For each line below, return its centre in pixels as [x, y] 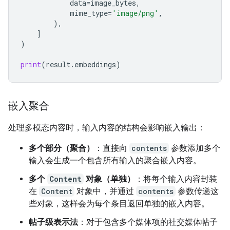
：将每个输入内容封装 [176, 179]
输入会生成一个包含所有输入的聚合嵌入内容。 [115, 160]
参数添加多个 [195, 148]
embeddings [95, 64]
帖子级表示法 [53, 222]
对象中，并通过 [105, 191]
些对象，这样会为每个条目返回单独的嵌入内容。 [119, 203]
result [58, 64]
